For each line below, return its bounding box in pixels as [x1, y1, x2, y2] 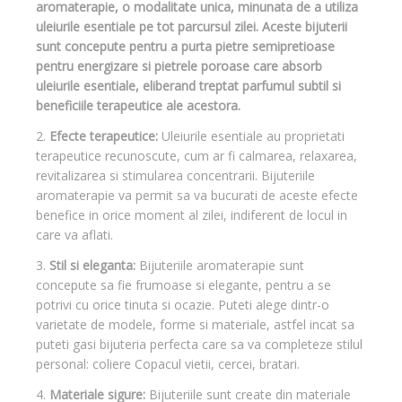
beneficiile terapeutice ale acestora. [36, 96, 240, 114]
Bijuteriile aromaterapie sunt [135, 256, 304, 274]
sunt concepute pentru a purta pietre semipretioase [36, 37, 335, 55]
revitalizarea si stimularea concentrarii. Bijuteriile [36, 166, 315, 184]
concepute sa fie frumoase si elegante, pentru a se [36, 275, 331, 293]
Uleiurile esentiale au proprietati [158, 127, 345, 144]
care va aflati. [36, 225, 113, 243]
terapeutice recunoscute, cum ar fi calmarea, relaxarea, [36, 146, 357, 164]
